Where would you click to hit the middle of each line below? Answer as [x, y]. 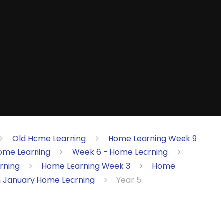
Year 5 [129, 180]
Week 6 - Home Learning [120, 152]
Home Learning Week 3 [86, 166]
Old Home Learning [49, 138]
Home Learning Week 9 [152, 138]
